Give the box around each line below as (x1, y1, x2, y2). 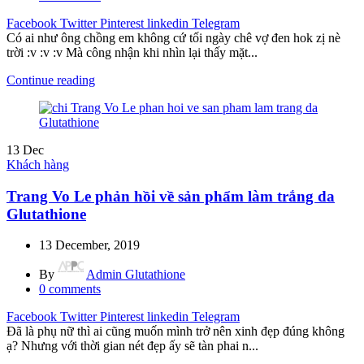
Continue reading (6, 72, 95, 87)
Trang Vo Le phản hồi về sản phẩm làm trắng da (6, 187, 335, 205)
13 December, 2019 (39, 238, 140, 253)
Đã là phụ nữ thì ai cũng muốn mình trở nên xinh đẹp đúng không (6, 324, 344, 339)
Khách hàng (6, 157, 69, 171)
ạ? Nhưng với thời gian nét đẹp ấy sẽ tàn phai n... (6, 339, 258, 353)
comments (49, 282, 101, 297)
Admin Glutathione (86, 267, 185, 282)
